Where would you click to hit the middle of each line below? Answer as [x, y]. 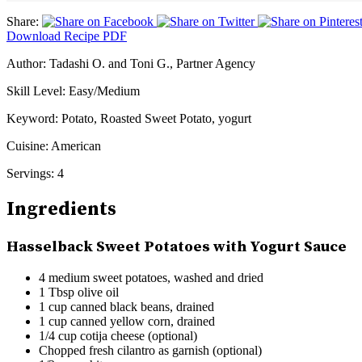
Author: [26, 63]
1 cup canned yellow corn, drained [127, 322]
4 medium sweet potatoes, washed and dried [151, 278]
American [75, 145]
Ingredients [61, 209]
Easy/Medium [103, 90]
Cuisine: [27, 145]
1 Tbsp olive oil [79, 293]
